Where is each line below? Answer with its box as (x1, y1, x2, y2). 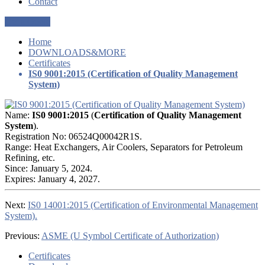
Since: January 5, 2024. (5, 163, 92, 173)
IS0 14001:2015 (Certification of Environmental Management (28, 199, 258, 210)
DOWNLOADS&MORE (28, 47, 126, 57)
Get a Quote (5, 16, 50, 27)
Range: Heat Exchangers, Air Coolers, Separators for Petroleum (5, 141, 243, 152)
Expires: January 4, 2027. (5, 173, 100, 184)
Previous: (5, 230, 41, 241)
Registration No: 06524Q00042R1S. (5, 131, 142, 141)
